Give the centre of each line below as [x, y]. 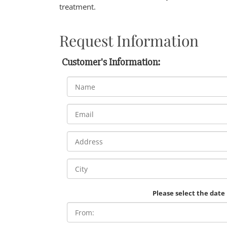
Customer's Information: [111, 62]
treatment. [78, 7]
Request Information [129, 41]
